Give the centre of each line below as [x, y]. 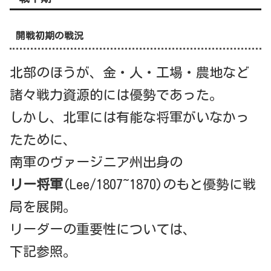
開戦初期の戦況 [49, 36]
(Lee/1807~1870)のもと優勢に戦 [159, 184]
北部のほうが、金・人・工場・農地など [129, 72]
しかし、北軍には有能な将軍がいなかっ [129, 117]
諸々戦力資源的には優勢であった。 [116, 95]
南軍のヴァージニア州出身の [96, 162]
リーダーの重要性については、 [103, 229]
